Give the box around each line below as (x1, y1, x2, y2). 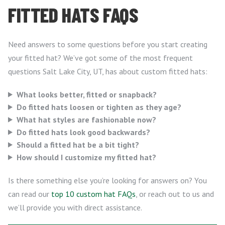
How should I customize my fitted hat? (16, 152, 156, 162)
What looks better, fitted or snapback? (16, 89, 157, 99)
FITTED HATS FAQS (8, 2, 139, 27)
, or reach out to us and (136, 188, 214, 199)
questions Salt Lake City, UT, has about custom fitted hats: (8, 66, 207, 76)
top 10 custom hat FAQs (51, 188, 136, 199)
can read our (8, 188, 51, 199)
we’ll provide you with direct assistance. (8, 202, 142, 212)
